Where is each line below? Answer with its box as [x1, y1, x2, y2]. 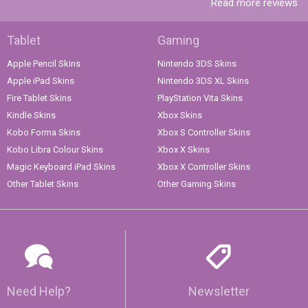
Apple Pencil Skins [7, 58, 80, 69]
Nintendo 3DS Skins [157, 58, 236, 69]
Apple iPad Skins [7, 75, 74, 86]
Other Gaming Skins [157, 178, 236, 189]
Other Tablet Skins [7, 178, 78, 189]
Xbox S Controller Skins [157, 126, 250, 137]
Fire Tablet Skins [7, 92, 71, 103]
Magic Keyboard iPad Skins [7, 161, 115, 172]
